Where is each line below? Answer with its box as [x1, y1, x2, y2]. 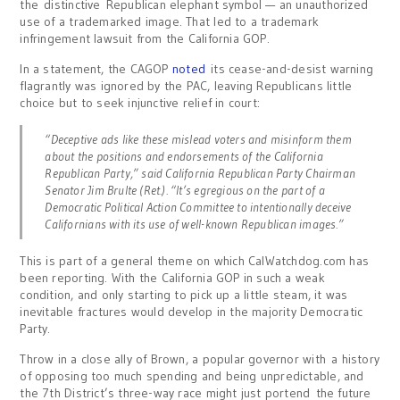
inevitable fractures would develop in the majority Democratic [20, 304, 363, 320]
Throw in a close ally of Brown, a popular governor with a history [20, 351, 380, 367]
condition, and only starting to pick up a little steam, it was [20, 287, 348, 303]
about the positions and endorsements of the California [45, 148, 323, 164]
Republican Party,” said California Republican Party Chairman [45, 165, 356, 181]
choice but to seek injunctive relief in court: [20, 95, 261, 111]
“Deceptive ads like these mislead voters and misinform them [45, 131, 352, 147]
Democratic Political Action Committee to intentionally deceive [45, 199, 352, 215]
